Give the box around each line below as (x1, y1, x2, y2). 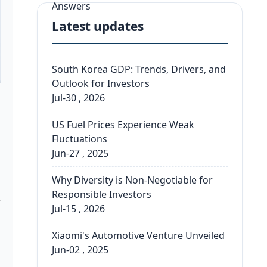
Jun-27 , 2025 (52, 147, 109, 160)
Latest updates (52, 18, 144, 35)
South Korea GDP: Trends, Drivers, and (52, 63, 226, 76)
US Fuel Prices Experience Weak (52, 118, 195, 131)
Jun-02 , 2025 (52, 243, 109, 256)
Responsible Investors (52, 188, 152, 201)
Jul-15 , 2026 (52, 202, 105, 215)
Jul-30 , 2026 (52, 91, 105, 104)
